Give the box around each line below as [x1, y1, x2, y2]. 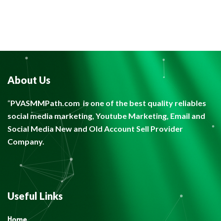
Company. [7, 137, 44, 146]
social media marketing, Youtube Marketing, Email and [7, 111, 205, 120]
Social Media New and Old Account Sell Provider [7, 124, 183, 133]
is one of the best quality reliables [81, 98, 206, 108]
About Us [7, 74, 50, 86]
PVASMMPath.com [10, 98, 80, 108]
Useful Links [7, 190, 63, 202]
